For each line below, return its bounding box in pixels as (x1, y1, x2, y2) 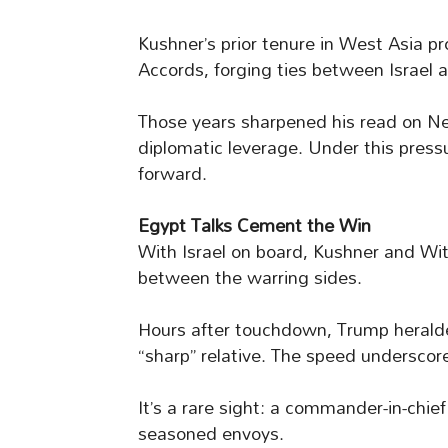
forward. (138, 155, 207, 193)
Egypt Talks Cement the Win (138, 207, 371, 245)
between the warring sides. (138, 259, 362, 297)
